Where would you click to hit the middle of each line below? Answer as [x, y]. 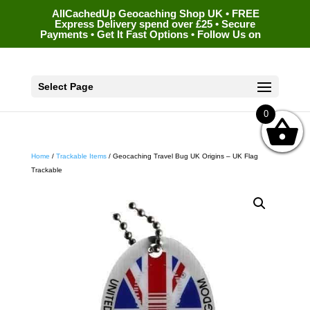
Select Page [65, 86]
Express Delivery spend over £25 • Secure [155, 24]
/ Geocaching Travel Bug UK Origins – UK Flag [182, 156]
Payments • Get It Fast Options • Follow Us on [150, 35]
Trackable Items [81, 156]
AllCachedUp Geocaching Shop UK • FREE [155, 14]
